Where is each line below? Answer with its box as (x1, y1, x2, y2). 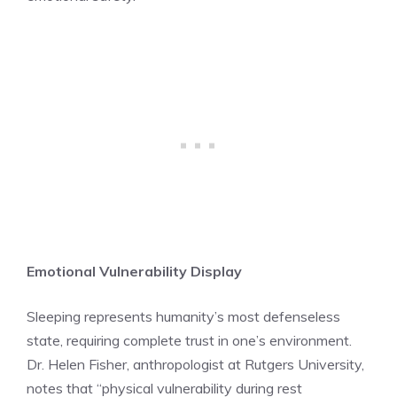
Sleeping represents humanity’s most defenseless (27, 307, 340, 325)
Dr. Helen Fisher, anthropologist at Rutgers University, (27, 354, 364, 373)
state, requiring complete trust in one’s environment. (27, 331, 352, 349)
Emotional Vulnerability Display (27, 261, 242, 280)
